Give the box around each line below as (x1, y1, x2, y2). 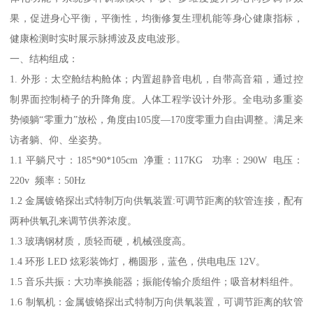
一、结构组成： (10, 53, 82, 65)
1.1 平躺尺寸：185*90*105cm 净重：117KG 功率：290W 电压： (10, 154, 303, 166)
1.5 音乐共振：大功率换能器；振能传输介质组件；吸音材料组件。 (10, 276, 300, 288)
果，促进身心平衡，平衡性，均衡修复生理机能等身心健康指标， (10, 13, 303, 24)
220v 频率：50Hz (10, 175, 92, 187)
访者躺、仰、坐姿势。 (10, 134, 108, 146)
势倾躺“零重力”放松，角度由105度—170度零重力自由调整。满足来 (10, 114, 303, 126)
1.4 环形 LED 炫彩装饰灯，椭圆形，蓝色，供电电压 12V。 (10, 256, 266, 268)
